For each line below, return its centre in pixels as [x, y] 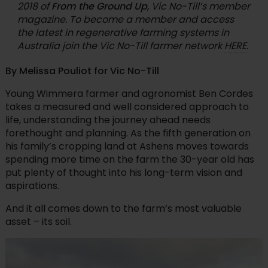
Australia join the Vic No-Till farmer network [121, 46]
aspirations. [32, 186]
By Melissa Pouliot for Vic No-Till [82, 71]
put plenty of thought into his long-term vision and [124, 173]
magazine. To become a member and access [125, 19]
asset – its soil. [38, 222]
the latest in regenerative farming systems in [123, 33]
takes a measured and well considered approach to [127, 107]
